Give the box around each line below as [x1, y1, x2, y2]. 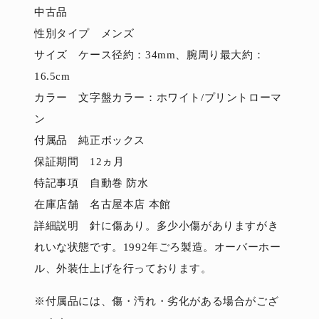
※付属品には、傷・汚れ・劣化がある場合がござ [34, 295, 279, 307]
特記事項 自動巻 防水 [34, 177, 149, 189]
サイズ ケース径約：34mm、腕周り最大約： [34, 48, 265, 61]
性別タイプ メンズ [34, 27, 135, 39]
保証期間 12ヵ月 [34, 155, 125, 167]
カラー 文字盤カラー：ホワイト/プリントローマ [34, 91, 282, 103]
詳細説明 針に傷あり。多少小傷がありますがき [34, 219, 279, 231]
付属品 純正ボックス [34, 134, 145, 146]
